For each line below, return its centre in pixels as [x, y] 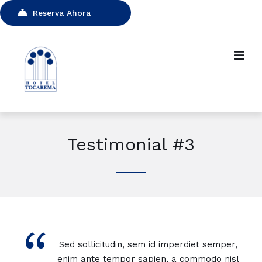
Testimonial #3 [131, 144]
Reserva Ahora [62, 13]
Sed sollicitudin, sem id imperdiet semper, [149, 244]
